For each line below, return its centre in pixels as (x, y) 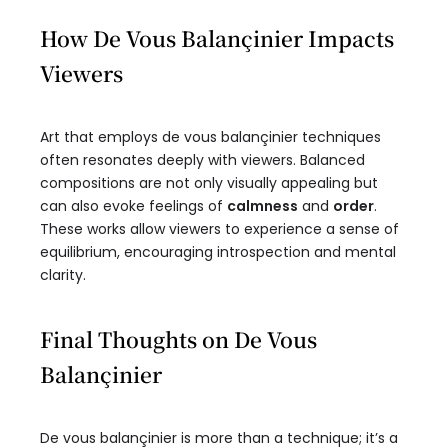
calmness (262, 206)
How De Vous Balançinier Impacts (217, 38)
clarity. (63, 275)
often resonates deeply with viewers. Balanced (202, 160)
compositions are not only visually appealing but (209, 183)
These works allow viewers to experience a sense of (219, 229)
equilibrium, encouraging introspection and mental (218, 252)
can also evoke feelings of (133, 206)
